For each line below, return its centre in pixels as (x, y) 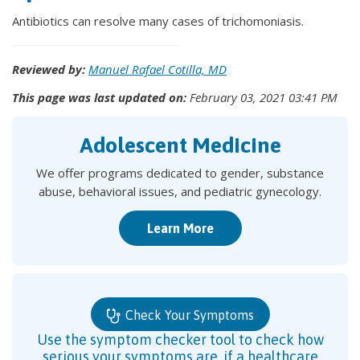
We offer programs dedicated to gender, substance (180, 173)
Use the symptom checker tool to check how (180, 339)
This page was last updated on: (99, 97)
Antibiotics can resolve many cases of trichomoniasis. (158, 21)
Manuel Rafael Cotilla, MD (157, 69)
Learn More (180, 228)
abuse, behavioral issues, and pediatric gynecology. (180, 191)
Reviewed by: (49, 69)
